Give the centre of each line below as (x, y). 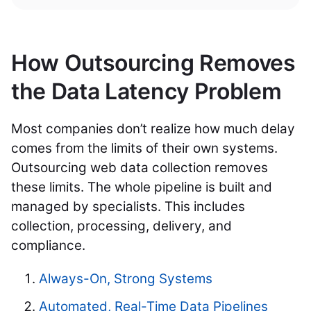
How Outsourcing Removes (153, 62)
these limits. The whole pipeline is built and (142, 187)
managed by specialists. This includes (128, 206)
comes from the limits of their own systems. (144, 148)
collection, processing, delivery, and (121, 226)
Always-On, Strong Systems (126, 278)
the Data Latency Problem (146, 91)
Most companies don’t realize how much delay (153, 128)
